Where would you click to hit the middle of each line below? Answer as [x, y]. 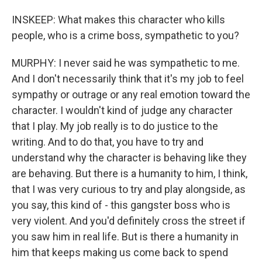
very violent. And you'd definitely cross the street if [129, 221]
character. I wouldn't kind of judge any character [122, 110]
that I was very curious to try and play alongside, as [129, 189]
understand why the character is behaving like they [129, 158]
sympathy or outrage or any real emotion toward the [131, 94]
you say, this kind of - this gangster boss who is [121, 205]
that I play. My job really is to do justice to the [115, 126]
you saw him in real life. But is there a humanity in [125, 237]
